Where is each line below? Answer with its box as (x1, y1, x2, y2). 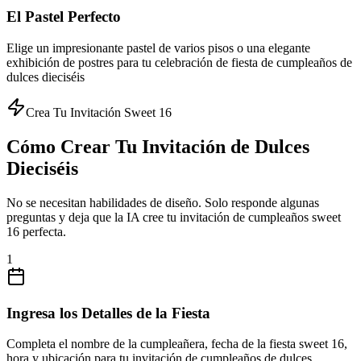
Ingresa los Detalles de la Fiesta (6, 304, 210, 322)
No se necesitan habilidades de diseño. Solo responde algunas (6, 195, 319, 210)
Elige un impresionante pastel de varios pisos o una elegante (6, 41, 310, 56)
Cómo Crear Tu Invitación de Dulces (6, 136, 309, 158)
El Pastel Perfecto (6, 8, 121, 26)
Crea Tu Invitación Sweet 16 (26, 106, 172, 120)
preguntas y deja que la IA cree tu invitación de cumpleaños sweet (6, 210, 341, 224)
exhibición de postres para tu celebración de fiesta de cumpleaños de (6, 56, 352, 70)
